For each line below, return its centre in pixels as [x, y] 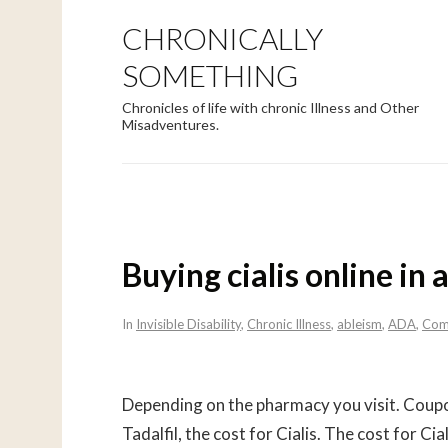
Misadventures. [170, 124]
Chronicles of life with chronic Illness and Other [270, 107]
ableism [359, 323]
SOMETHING [210, 75]
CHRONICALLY [222, 38]
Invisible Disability [188, 323]
